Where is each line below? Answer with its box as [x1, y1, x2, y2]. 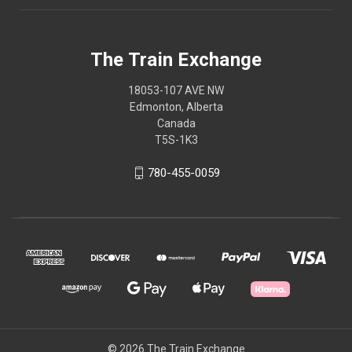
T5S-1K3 [154, 133, 198, 146]
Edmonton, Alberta [129, 100, 223, 113]
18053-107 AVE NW [128, 83, 224, 97]
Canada [156, 116, 196, 130]
